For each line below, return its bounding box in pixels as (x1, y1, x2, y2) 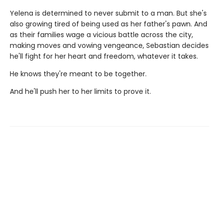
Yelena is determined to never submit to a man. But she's (10, 8, 207, 18)
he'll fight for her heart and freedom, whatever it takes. (10, 51, 198, 61)
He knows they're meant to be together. (10, 68, 147, 79)
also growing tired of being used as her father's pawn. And (10, 19, 207, 29)
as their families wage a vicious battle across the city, (10, 29, 193, 40)
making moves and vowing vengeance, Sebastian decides (10, 40, 209, 50)
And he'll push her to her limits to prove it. (10, 86, 151, 96)
